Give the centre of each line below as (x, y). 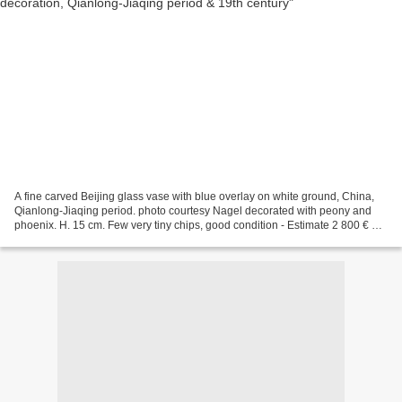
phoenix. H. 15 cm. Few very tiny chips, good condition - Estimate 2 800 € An (200, 225)
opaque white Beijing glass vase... (97, 239)
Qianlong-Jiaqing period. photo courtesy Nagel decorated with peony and (193, 210)
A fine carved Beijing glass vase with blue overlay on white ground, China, (194, 196)
